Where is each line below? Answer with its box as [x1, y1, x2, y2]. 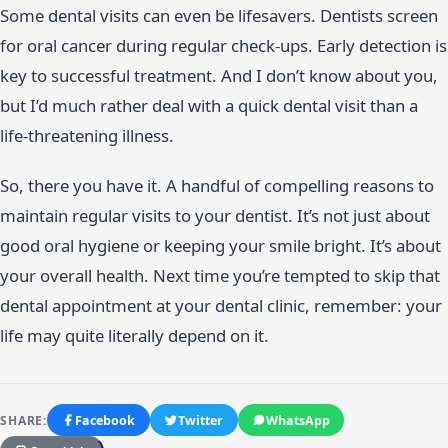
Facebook [75, 411, 136, 429]
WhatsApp [266, 411, 330, 429]
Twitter [178, 411, 224, 429]
